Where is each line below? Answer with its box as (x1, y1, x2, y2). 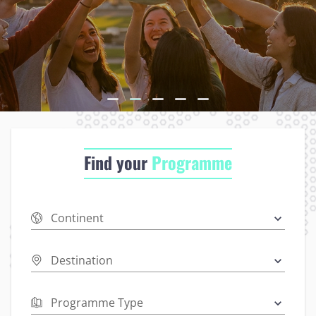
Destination (51, 253, 113, 268)
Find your (84, 150, 152, 175)
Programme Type (51, 295, 143, 310)
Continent (51, 210, 104, 226)
